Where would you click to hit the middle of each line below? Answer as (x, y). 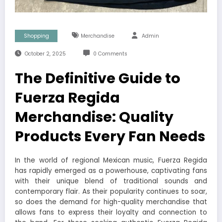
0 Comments (110, 54)
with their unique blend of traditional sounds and (111, 181)
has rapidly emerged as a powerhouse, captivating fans (111, 170)
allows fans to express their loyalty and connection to (111, 212)
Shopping (36, 36)
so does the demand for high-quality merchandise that (111, 202)
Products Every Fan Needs (110, 136)
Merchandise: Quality (94, 117)
